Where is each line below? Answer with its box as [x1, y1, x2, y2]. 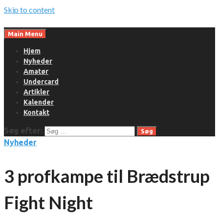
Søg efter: [4, 126, 43, 135]
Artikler [23, 88, 49, 96]
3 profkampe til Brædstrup [4, 165, 210, 187]
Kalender [23, 98, 54, 106]
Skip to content [4, 5, 55, 14]
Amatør [23, 67, 48, 75]
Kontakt [23, 109, 49, 116]
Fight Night [4, 191, 93, 213]
